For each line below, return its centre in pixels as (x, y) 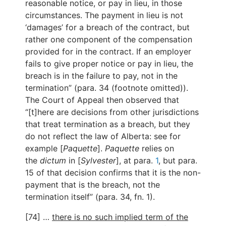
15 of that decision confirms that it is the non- (113, 172)
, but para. (178, 160)
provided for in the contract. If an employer (108, 51)
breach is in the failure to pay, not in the (101, 75)
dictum (54, 160)
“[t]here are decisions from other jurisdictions (112, 112)
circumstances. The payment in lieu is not (104, 15)
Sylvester (98, 160)
